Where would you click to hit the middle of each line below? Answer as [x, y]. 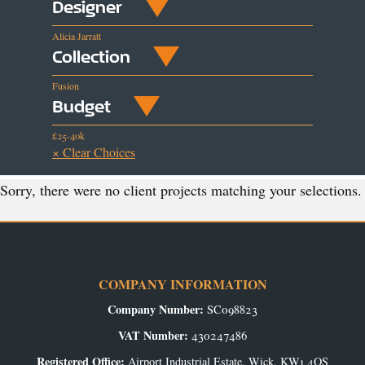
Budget [81, 106]
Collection [91, 57]
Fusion [66, 86]
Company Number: [156, 310]
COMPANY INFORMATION [182, 284]
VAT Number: [153, 335]
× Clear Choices [94, 152]
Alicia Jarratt [77, 36]
